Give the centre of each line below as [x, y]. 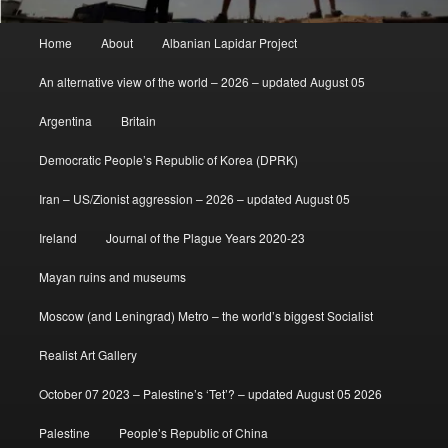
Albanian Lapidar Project [230, 42]
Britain [138, 120]
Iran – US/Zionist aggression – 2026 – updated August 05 [194, 198]
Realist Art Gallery [87, 354]
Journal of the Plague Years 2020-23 [205, 237]
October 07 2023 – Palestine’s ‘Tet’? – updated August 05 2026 [210, 393]
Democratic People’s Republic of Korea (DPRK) [168, 159]
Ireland [57, 237]
